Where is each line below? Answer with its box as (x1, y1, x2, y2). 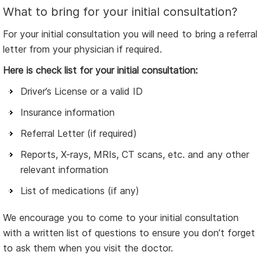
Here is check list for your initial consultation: (3, 64, 198, 76)
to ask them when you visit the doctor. (3, 242, 173, 254)
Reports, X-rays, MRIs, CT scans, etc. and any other (20, 148, 249, 160)
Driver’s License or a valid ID (20, 85, 143, 97)
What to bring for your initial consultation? (3, 4, 237, 19)
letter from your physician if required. (3, 43, 162, 55)
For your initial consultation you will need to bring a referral (3, 27, 257, 40)
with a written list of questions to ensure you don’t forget (3, 226, 255, 239)
